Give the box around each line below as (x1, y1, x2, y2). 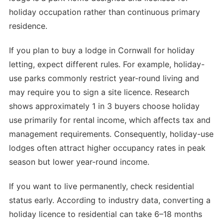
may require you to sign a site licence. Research (9, 87, 189, 98)
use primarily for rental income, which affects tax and (9, 115, 211, 125)
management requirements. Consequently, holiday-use (9, 129, 214, 139)
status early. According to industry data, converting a (9, 195, 211, 206)
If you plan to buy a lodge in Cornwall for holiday (9, 45, 195, 56)
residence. (9, 21, 47, 31)
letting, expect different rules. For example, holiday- (9, 59, 205, 70)
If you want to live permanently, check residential (9, 181, 194, 192)
